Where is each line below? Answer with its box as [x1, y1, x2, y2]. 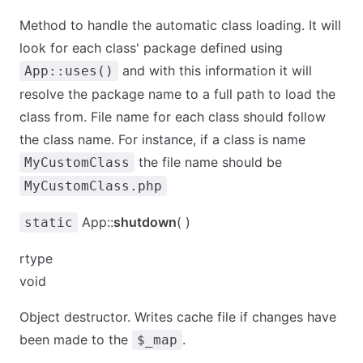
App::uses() [24, 63, 113, 79]
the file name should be [135, 154, 282, 170]
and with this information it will [118, 62, 312, 79]
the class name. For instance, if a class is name [19, 131, 305, 147]
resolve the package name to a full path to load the [19, 86, 335, 102]
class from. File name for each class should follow [19, 109, 326, 125]
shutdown [113, 214, 177, 230]
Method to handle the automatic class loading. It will [19, 17, 341, 33]
